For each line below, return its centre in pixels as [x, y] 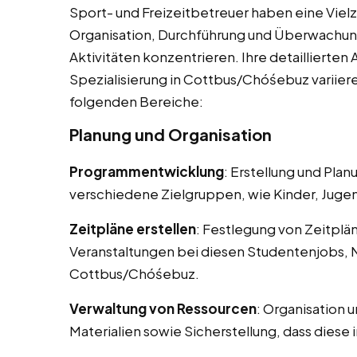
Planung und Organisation [171, 135]
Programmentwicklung [147, 172]
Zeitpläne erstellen [133, 229]
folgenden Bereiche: [136, 102]
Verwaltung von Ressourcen [163, 309]
